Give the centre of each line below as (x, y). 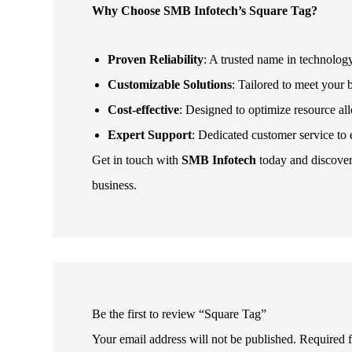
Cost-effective (144, 110)
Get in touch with (137, 160)
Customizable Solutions (170, 85)
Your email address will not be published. (194, 339)
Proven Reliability (156, 60)
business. (115, 185)
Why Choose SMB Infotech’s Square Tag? (205, 11)
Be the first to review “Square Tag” (180, 314)
